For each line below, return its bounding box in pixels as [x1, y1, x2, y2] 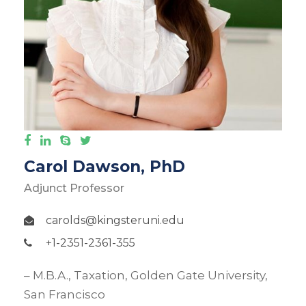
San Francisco [24, 288, 105, 302]
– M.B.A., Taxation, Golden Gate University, [24, 268, 268, 283]
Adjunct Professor [24, 182, 124, 195]
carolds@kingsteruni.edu [46, 214, 184, 227]
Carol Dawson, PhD [24, 157, 185, 177]
